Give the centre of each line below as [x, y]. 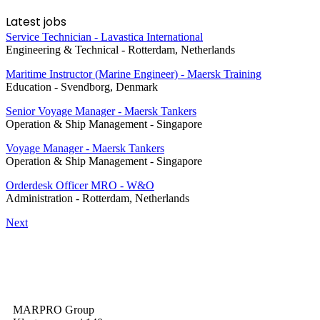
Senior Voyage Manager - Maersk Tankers [101, 111]
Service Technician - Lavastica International [104, 36]
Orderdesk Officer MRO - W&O [80, 185]
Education [29, 86]
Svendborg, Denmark [109, 86]
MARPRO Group [54, 310]
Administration [39, 198]
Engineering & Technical [62, 49]
